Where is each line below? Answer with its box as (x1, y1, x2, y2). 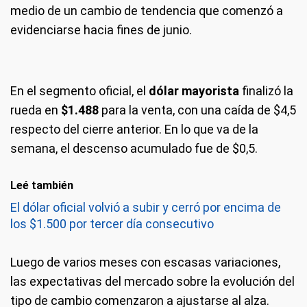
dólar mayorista (149, 84, 239, 98)
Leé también (10, 179, 73, 192)
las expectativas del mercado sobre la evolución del (10, 274, 295, 288)
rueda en (10, 103, 61, 117)
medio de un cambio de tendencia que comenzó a (10, 3, 283, 18)
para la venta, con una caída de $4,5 (99, 103, 296, 117)
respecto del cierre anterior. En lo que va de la (10, 122, 258, 136)
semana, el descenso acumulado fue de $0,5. (10, 141, 258, 156)
